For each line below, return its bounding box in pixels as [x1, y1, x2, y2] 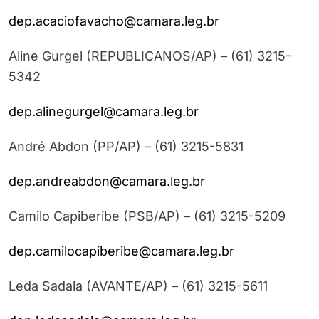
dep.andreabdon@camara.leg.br [9, 174, 205, 189]
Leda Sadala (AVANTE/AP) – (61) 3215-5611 [9, 278, 268, 294]
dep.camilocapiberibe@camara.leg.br [9, 244, 234, 259]
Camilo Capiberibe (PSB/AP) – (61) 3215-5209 [9, 209, 286, 224]
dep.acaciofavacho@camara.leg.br [9, 14, 219, 29]
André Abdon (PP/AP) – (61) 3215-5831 [9, 139, 244, 155]
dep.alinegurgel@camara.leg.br [9, 104, 199, 120]
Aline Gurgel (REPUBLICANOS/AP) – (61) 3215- [9, 48, 291, 64]
